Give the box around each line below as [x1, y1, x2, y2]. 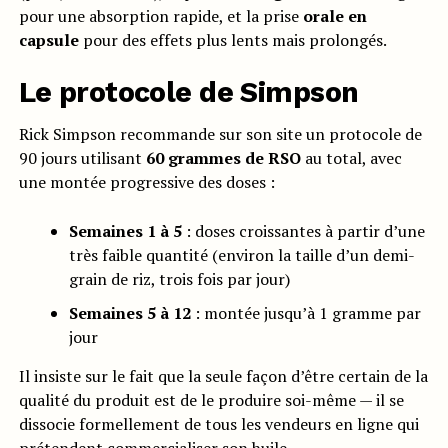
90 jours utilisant [18, 147, 146, 169]
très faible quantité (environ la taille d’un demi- [68, 244, 415, 266]
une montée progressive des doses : [18, 171, 275, 193]
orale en [302, 5, 367, 27]
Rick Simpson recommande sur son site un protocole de [18, 123, 422, 145]
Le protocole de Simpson [18, 75, 359, 109]
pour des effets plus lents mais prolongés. [78, 29, 387, 51]
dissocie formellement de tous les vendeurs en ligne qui [18, 413, 419, 435]
